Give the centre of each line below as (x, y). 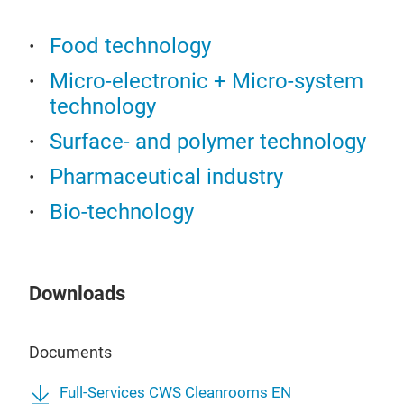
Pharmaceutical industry (166, 177)
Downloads (77, 294)
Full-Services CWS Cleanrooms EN (175, 393)
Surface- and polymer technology (208, 142)
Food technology (130, 46)
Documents (70, 353)
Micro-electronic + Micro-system (207, 82)
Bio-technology (122, 212)
